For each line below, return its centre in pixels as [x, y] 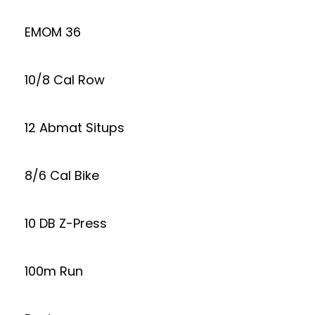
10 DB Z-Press [66, 223]
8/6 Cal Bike [62, 175]
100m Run [54, 271]
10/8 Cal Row [65, 80]
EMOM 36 [53, 32]
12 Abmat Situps [75, 128]
